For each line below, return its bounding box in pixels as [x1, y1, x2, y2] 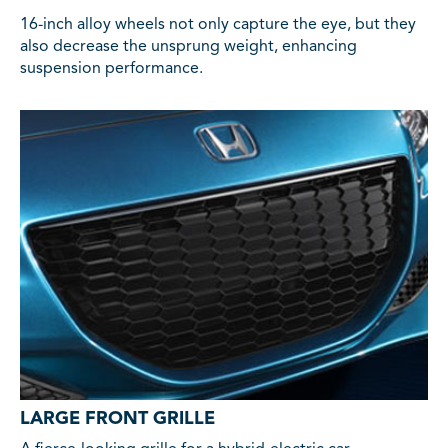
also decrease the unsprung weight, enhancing [20, 38, 357, 55]
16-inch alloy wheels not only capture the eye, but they [20, 16, 416, 33]
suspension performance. [20, 60, 203, 77]
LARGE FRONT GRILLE [20, 409, 215, 428]
